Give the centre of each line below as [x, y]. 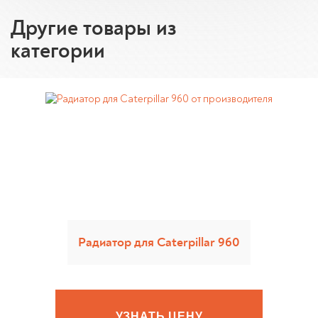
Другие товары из [94, 28]
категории [58, 51]
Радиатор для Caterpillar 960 [159, 242]
